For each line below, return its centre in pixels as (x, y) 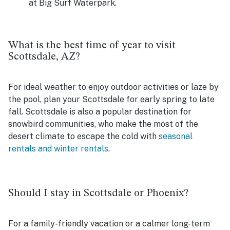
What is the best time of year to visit (92, 45)
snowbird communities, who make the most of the (103, 124)
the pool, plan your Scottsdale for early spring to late (111, 99)
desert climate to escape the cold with (83, 136)
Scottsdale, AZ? (44, 56)
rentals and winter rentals (58, 148)
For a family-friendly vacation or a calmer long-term (109, 223)
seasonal (176, 136)
